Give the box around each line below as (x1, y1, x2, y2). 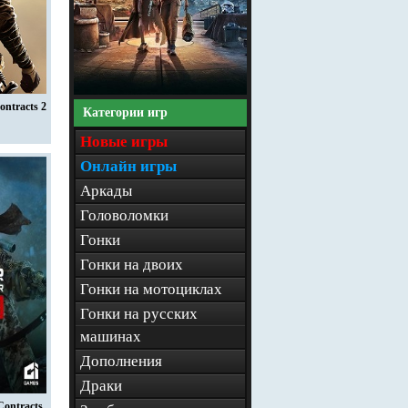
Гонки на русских (80, 305, 198, 322)
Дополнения (80, 352, 162, 370)
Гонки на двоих (80, 256, 183, 273)
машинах (80, 328, 141, 345)
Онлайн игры (80, 158, 177, 175)
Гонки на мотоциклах (80, 280, 222, 298)
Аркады (80, 182, 132, 199)
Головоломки (80, 207, 168, 224)
